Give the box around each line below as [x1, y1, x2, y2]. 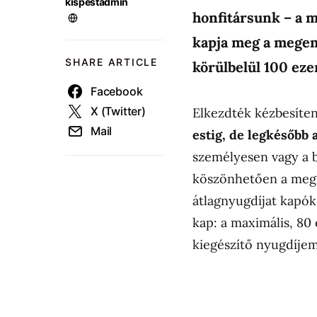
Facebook [91, 84, 143, 98]
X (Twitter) [91, 104, 146, 118]
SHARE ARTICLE [65, 56, 158, 68]
